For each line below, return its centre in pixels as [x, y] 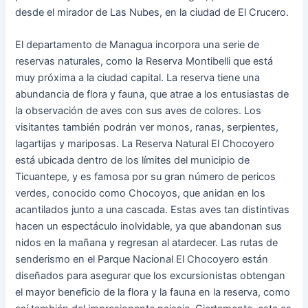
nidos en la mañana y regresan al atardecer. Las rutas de [147, 243]
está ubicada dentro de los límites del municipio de [133, 161]
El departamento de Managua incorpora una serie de [137, 45]
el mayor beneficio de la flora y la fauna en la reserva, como [153, 293]
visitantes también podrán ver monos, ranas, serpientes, [147, 128]
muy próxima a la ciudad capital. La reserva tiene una [138, 78]
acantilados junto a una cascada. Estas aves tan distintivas [153, 210]
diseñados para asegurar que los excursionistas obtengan [151, 276]
